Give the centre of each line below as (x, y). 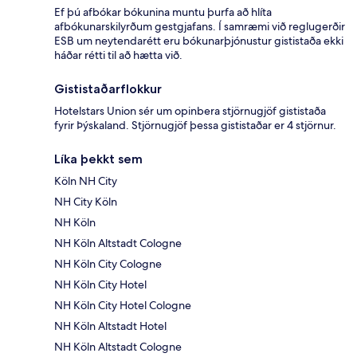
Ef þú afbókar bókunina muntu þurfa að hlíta (163, 12)
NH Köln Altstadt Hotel (110, 326)
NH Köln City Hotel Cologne (123, 306)
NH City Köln (86, 202)
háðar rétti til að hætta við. (118, 55)
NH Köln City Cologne (108, 264)
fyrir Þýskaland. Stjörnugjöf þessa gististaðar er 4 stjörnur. (195, 126)
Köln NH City (86, 181)
